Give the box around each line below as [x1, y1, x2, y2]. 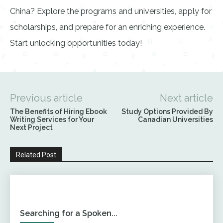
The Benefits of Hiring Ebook [10, 108, 107, 115]
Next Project [10, 123, 53, 131]
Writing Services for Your [10, 115, 94, 123]
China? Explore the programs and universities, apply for [10, 6, 212, 16]
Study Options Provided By [121, 108, 213, 115]
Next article [159, 92, 213, 104]
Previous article [10, 92, 83, 104]
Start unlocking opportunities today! [10, 38, 142, 48]
